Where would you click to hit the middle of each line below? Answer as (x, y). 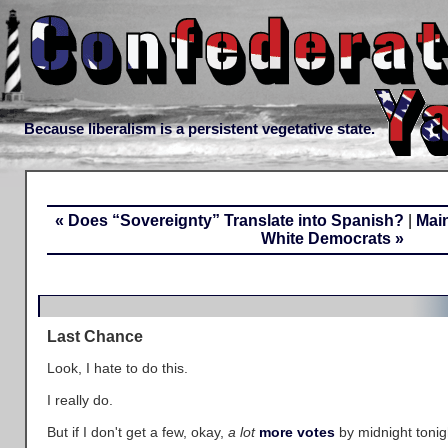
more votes (297, 432)
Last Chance (95, 336)
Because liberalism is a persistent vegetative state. (199, 128)
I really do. (80, 400)
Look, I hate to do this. (117, 368)
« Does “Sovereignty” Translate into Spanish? (229, 220)
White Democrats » (332, 238)
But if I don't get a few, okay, (137, 432)
